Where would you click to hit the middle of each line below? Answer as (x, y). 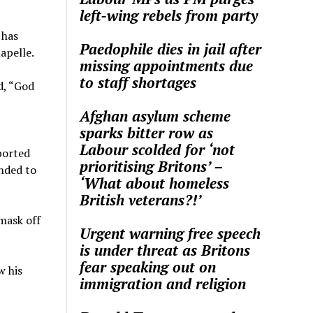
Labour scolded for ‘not (158, 149)
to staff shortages (138, 82)
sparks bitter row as (147, 132)
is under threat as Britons (165, 250)
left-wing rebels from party (169, 15)
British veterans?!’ (141, 199)
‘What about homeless (155, 183)
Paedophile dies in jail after (171, 49)
